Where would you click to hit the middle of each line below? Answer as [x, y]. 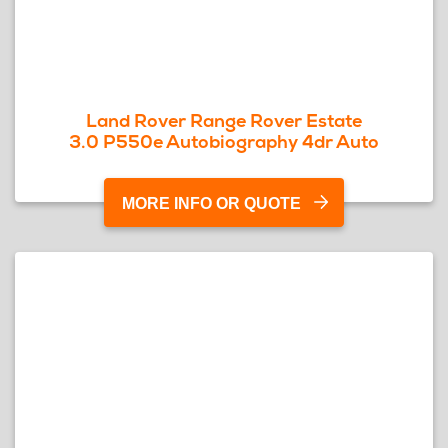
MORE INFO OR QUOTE [211, 203]
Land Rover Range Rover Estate [224, 120]
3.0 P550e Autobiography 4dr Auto [224, 141]
